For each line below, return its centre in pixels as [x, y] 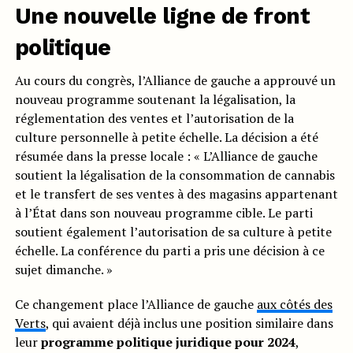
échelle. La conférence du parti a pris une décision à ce [169, 251]
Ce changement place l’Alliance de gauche [136, 305]
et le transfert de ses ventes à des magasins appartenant [176, 194]
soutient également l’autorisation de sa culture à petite [173, 232]
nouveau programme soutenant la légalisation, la [155, 100]
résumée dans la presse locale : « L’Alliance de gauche [166, 156]
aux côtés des [294, 305]
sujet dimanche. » [63, 270]
